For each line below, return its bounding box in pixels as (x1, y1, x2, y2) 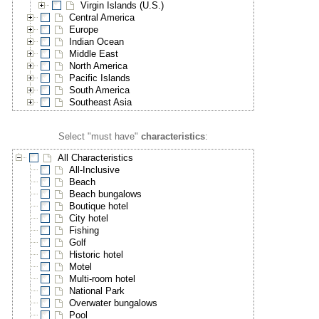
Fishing (69, 225, 100, 236)
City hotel (69, 213, 109, 224)
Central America (69, 12, 135, 23)
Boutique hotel (69, 201, 129, 212)
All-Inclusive (69, 164, 120, 176)
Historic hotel (69, 249, 124, 261)
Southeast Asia (69, 97, 132, 108)
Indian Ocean (69, 36, 125, 48)
